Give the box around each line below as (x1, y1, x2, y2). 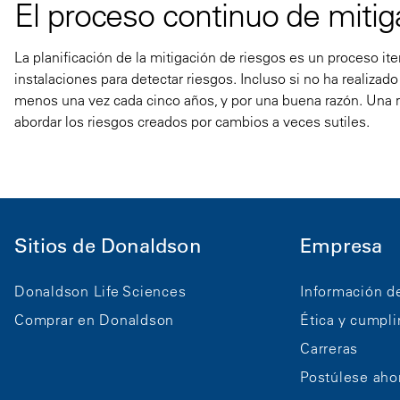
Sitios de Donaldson (14, 233, 201, 258)
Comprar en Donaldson (14, 311, 174, 329)
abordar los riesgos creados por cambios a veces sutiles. (14, 112, 370, 130)
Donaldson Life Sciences (14, 282, 187, 301)
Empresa (300, 233, 383, 258)
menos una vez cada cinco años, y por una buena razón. (14, 90, 362, 109)
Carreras (300, 339, 358, 358)
